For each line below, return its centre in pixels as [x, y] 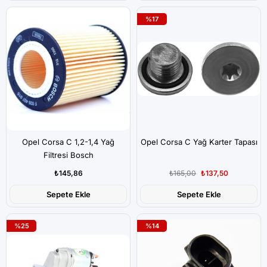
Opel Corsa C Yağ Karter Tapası [199, 142]
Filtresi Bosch [68, 155]
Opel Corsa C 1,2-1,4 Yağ [68, 142]
